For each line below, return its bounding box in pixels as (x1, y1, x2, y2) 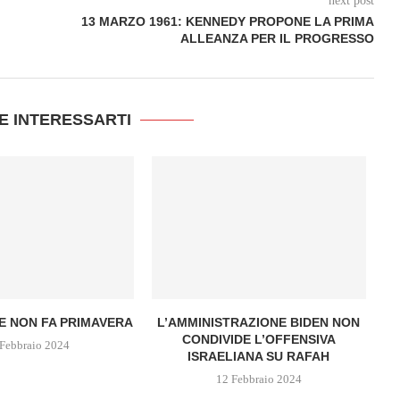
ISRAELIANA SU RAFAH (187, 348, 330, 363)
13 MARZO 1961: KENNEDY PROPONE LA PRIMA (80, 14, 374, 29)
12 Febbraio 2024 (215, 371, 302, 386)
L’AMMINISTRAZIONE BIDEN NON (157, 314, 361, 329)
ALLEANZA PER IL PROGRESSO (179, 31, 374, 46)
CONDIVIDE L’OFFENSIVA (181, 331, 336, 346)
